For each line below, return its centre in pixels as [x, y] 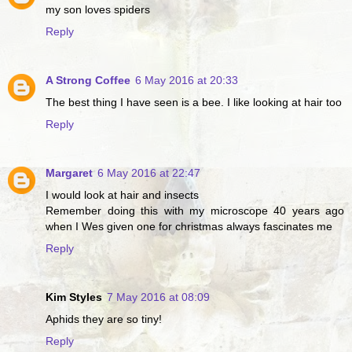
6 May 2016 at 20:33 [187, 80]
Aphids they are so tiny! [104, 319]
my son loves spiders [98, 9]
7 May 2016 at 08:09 [158, 297]
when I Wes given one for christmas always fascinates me [189, 226]
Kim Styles [74, 297]
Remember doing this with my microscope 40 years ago [195, 210]
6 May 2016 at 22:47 [149, 172]
